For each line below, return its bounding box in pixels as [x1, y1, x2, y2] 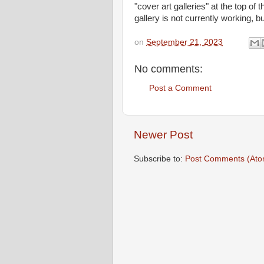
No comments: [134, 62, 203, 75]
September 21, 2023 [146, 38, 223, 47]
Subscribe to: [134, 154, 185, 163]
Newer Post [134, 128, 193, 141]
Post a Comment [149, 84, 212, 93]
